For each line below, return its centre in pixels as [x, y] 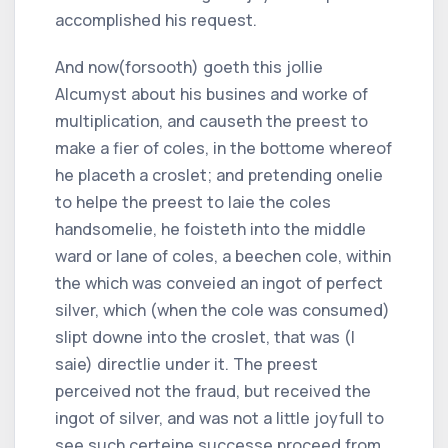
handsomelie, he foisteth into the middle [210, 228]
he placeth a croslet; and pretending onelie [219, 174]
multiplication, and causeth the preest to [211, 120]
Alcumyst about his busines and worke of [211, 93]
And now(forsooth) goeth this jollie [189, 66]
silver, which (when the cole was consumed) [222, 309]
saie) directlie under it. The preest [186, 363]
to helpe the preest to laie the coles [193, 201]
